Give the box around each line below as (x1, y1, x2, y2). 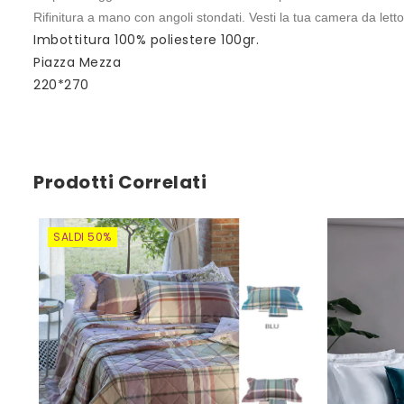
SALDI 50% (53, 229, 112, 245)
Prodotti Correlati (33, 170, 207, 196)
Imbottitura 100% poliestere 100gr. (33, 31, 259, 50)
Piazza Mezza (33, 53, 121, 72)
